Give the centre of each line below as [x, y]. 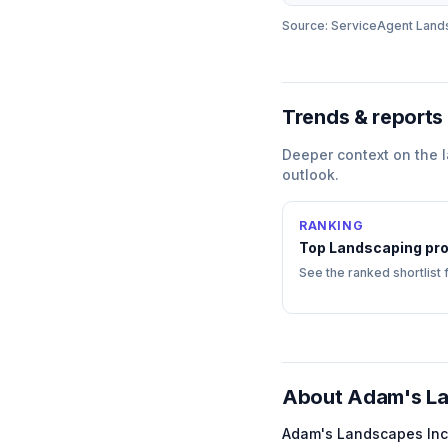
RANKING [331, 225]
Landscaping [375, 247]
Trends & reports [363, 117]
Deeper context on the [362, 154]
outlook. [310, 174]
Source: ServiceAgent [349, 25]
